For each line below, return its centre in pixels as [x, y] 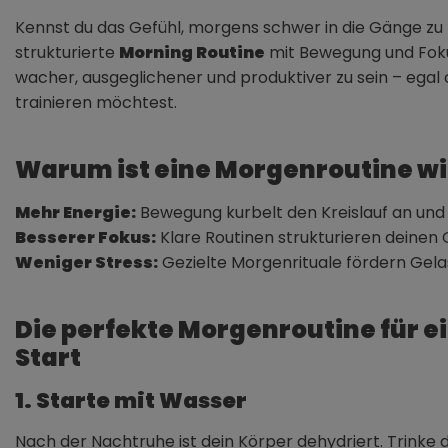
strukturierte [67, 52]
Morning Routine [192, 52]
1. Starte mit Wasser [131, 400]
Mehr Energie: [75, 212]
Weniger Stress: [86, 262]
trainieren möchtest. [96, 102]
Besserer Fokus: [85, 237]
